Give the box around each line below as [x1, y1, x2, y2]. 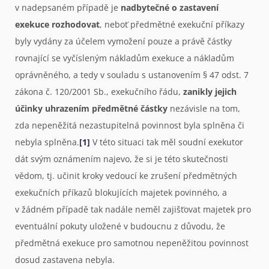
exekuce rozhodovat [15, 19, 100, 31]
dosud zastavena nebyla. [15, 254, 115, 266]
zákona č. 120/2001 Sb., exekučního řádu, [15, 86, 183, 98]
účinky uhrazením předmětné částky [15, 103, 168, 115]
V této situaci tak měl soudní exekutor [90, 136, 243, 148]
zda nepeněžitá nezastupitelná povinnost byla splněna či [15, 119, 244, 131]
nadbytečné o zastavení [121, 2, 219, 14]
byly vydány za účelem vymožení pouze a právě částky [15, 35, 232, 47]
